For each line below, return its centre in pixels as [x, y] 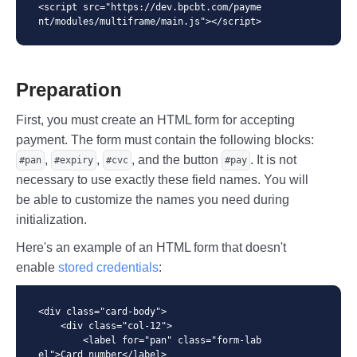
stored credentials [108, 267]
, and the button [177, 159]
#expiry [74, 160]
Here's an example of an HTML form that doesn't [151, 247]
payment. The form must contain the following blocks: [165, 139]
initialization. [51, 219]
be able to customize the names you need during [153, 199]
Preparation [69, 89]
